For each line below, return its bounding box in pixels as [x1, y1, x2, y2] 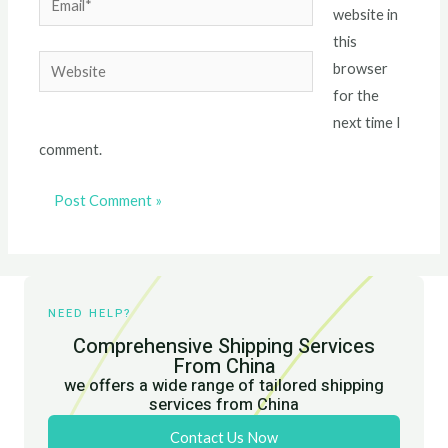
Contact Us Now [170, 428, 278, 446]
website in [332, 5, 398, 23]
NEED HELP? [48, 305, 132, 322]
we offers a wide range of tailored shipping [64, 373, 384, 398]
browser [332, 59, 388, 77]
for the [332, 86, 379, 104]
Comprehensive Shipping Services [73, 331, 375, 361]
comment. [39, 140, 103, 158]
